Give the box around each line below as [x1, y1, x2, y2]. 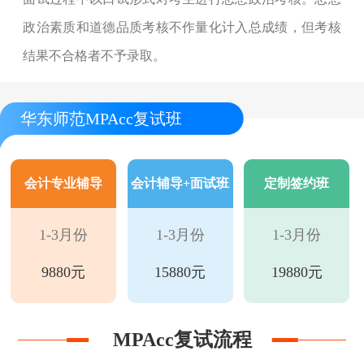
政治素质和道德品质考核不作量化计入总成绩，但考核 [23, 20, 341, 35]
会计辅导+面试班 [131, 176, 230, 191]
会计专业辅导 [24, 176, 103, 191]
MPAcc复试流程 [112, 329, 252, 351]
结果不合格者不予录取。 [23, 49, 167, 63]
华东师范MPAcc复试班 [20, 110, 182, 128]
